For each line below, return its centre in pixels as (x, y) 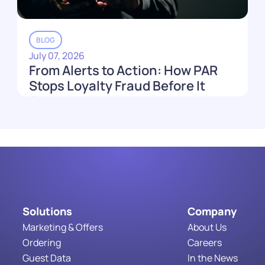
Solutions (47, 211)
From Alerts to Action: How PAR (123, 70)
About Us (207, 227)
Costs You (59, 101)
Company (212, 211)
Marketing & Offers (62, 227)
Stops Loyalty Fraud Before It (117, 85)
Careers (205, 242)
